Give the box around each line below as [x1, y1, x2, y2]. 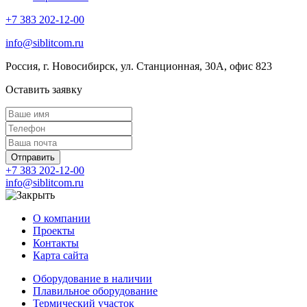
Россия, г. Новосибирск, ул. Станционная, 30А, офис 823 [5, 60, 272, 72]
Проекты [33, 224, 75, 236]
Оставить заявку [5, 83, 82, 95]
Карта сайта [33, 249, 88, 261]
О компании [33, 212, 90, 224]
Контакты [33, 236, 79, 249]
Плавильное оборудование [33, 284, 158, 297]
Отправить [11, 151, 55, 162]
